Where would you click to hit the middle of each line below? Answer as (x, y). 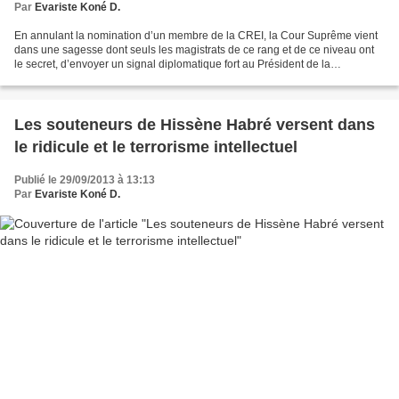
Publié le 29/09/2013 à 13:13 (85, 179)
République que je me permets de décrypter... (124, 78)
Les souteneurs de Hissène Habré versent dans (195, 124)
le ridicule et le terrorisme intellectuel (156, 147)
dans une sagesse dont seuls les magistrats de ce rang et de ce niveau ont (194, 49)
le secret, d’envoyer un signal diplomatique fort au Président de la (172, 64)
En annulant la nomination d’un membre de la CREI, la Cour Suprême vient (196, 35)
